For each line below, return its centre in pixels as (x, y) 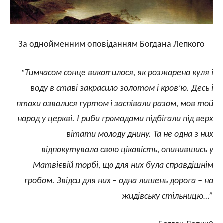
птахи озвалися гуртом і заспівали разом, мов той (115, 104)
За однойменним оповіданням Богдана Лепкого (111, 44)
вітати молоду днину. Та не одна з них (140, 134)
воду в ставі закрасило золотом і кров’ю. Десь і (122, 88)
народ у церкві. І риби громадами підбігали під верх (115, 119)
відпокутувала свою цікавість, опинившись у (127, 150)
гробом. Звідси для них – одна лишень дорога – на (119, 181)
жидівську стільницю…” (167, 196)
